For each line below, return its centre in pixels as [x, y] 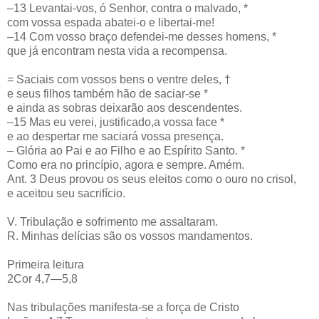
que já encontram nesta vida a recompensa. [117, 51]
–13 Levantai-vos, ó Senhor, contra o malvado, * [127, 8]
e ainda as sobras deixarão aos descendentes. [125, 108]
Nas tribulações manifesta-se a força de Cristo [123, 307]
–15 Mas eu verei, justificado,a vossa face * [116, 122]
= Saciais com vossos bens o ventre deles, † [119, 79]
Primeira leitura [46, 264]
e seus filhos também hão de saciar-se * [108, 93]
